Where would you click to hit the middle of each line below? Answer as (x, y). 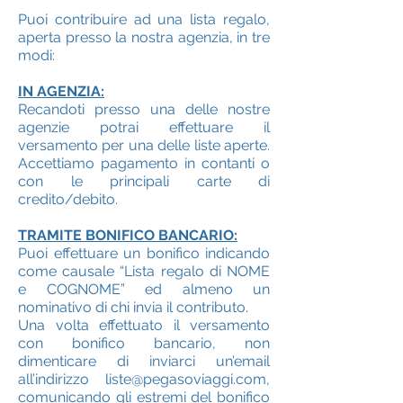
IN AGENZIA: (61, 91)
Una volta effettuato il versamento (144, 325)
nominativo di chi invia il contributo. (133, 307)
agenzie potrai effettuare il (144, 127)
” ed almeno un (195, 289)
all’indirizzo (62, 379)
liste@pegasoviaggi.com (186, 379)
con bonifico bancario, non (144, 343)
